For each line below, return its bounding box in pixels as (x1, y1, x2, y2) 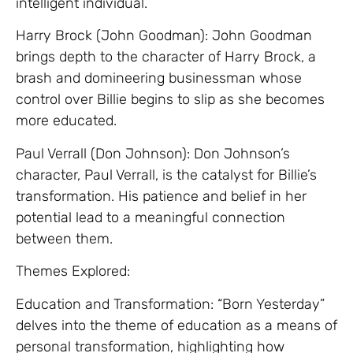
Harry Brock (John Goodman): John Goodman (16, 27, 312, 45)
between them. (16, 229, 113, 247)
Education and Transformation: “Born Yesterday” (16, 295, 325, 313)
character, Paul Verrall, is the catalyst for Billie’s (16, 165, 317, 184)
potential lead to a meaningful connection (16, 208, 285, 226)
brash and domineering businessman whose (16, 69, 302, 87)
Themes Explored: (16, 262, 130, 281)
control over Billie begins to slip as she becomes (16, 91, 325, 109)
